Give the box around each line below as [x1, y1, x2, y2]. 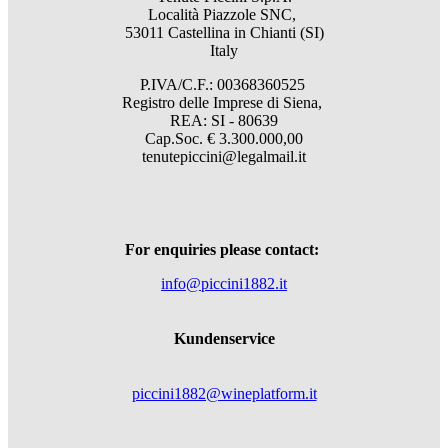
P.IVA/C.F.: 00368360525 [139, 76, 309, 94]
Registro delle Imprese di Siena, [122, 94, 326, 112]
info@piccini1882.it [161, 274, 287, 292]
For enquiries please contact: [125, 240, 319, 258]
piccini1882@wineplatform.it [131, 385, 317, 403]
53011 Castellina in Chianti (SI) [124, 24, 324, 42]
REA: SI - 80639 [170, 112, 278, 130]
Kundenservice [173, 329, 275, 347]
